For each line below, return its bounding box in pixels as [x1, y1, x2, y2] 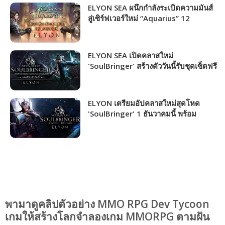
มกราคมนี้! [88, 24, 123, 34]
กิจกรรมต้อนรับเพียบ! [88, 119, 157, 130]
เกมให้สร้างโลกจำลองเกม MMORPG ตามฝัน [5, 209, 209, 224]
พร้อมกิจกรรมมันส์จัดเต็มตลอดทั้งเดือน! [88, 71, 216, 82]
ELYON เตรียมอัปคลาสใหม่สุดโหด [88, 98, 200, 108]
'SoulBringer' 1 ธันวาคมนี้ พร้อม [88, 108, 196, 119]
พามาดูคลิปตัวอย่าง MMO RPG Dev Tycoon [5, 197, 209, 211]
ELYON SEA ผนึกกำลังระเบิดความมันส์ [88, 3, 213, 13]
